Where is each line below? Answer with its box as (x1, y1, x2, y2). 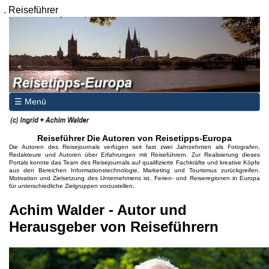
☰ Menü (14, 96, 46, 106)
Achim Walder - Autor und (8, 201, 187, 218)
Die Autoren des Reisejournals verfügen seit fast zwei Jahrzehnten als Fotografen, (8, 143, 261, 150)
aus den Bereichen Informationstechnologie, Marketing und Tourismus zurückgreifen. (8, 166, 261, 174)
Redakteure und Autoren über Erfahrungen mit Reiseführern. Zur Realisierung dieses (8, 151, 261, 158)
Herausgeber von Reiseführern (8, 218, 219, 235)
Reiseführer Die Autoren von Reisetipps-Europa (37, 133, 232, 143)
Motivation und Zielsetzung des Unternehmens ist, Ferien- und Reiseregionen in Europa (8, 174, 261, 181)
